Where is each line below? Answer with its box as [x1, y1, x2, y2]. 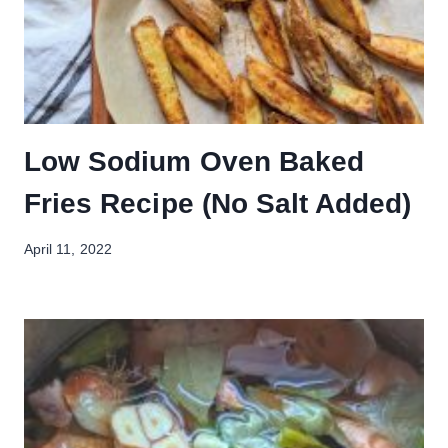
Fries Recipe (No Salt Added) [24, 187, 412, 219]
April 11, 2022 [24, 242, 112, 258]
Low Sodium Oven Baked [24, 145, 365, 177]
